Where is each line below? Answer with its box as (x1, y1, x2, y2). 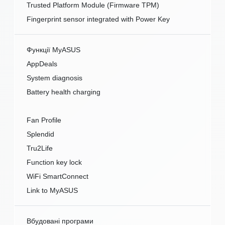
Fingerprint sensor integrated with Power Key (27, 15, 170, 24)
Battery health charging (27, 88, 100, 96)
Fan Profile (27, 116, 61, 125)
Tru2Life (27, 144, 53, 153)
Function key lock (27, 158, 82, 167)
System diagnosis (27, 74, 82, 82)
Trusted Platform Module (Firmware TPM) (27, 1, 159, 10)
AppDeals (27, 60, 57, 68)
